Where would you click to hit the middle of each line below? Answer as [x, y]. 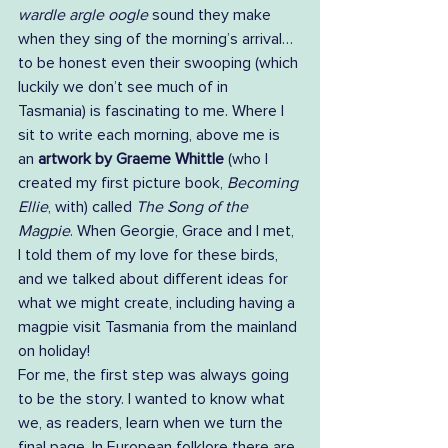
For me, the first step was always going [155, 375]
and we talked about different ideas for [155, 279]
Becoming [264, 183]
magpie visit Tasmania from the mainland [159, 327]
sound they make [213, 15]
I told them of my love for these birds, [150, 255]
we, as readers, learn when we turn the [152, 423]
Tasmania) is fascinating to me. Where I [153, 111]
